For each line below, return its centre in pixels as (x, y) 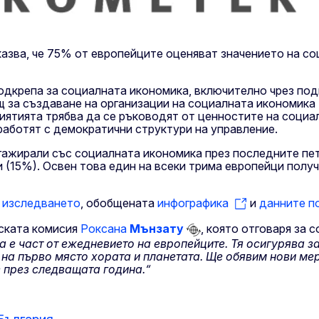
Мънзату (155, 229)
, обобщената (119, 203)
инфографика (193, 203)
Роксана (104, 229)
